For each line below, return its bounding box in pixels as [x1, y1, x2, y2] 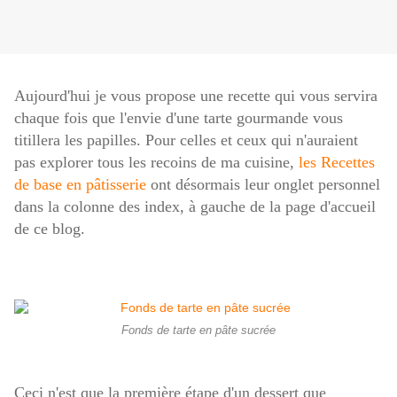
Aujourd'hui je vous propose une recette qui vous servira [14, 87, 378, 105]
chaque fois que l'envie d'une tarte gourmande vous [14, 109, 343, 128]
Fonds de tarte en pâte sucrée [121, 324, 276, 338]
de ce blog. [14, 220, 85, 238]
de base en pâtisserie [14, 175, 151, 194]
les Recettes [299, 153, 375, 172]
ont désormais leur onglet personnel [151, 175, 380, 194]
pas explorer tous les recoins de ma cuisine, [14, 153, 299, 172]
